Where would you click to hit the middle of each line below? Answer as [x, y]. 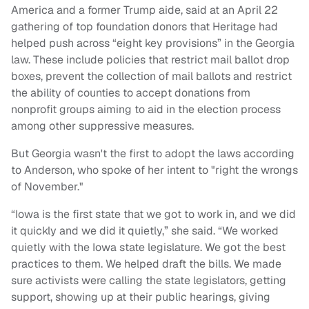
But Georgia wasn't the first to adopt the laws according [153, 154]
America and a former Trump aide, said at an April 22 [144, 10]
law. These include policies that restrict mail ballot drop [150, 60]
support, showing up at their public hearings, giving [141, 297]
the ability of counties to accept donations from [131, 93]
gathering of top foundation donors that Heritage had [144, 27]
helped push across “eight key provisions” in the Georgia [153, 43]
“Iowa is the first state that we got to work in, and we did [153, 215]
